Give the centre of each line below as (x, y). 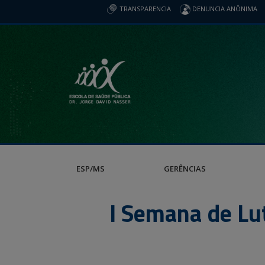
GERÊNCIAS (185, 169)
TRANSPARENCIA (144, 9)
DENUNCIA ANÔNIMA (224, 9)
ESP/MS (91, 169)
